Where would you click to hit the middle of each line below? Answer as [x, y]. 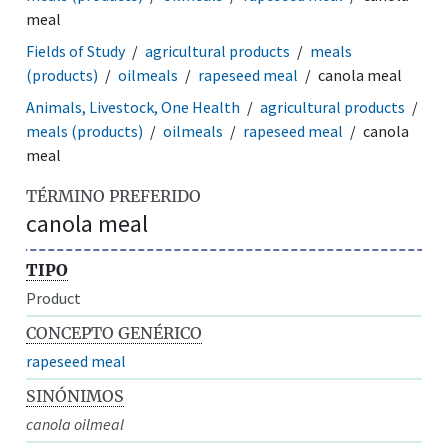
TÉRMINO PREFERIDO [114, 195]
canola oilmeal [75, 423]
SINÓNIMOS [75, 395]
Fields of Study [76, 50]
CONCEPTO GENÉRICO [114, 332]
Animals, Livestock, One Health [133, 106]
